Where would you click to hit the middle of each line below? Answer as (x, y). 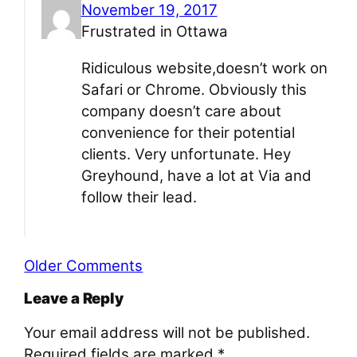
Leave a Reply (74, 299)
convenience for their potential (188, 132)
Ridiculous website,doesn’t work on (204, 68)
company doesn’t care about (181, 111)
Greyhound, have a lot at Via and (196, 175)
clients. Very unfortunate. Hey (186, 154)
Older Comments (84, 265)
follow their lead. (139, 197)
